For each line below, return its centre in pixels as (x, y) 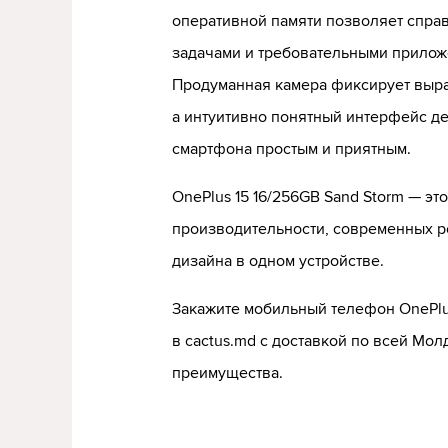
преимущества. (227, 373)
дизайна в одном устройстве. (278, 261)
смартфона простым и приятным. (291, 149)
